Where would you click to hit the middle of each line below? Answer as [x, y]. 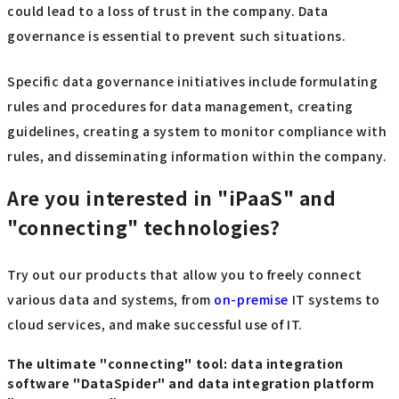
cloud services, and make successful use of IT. [155, 325]
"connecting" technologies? [144, 228]
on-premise [251, 300]
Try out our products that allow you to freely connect [185, 275]
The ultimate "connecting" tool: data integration [175, 364]
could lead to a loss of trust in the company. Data [168, 11]
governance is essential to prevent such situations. [177, 36]
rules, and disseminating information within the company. [197, 155]
